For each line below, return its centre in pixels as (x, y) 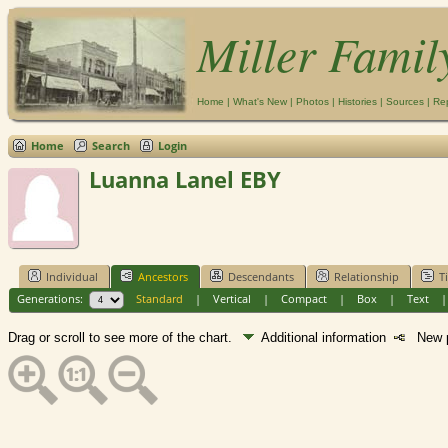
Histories (357, 101)
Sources (405, 101)
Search (111, 146)
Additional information (327, 338)
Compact (303, 298)
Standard (159, 298)
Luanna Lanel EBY (185, 179)
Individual (72, 277)
